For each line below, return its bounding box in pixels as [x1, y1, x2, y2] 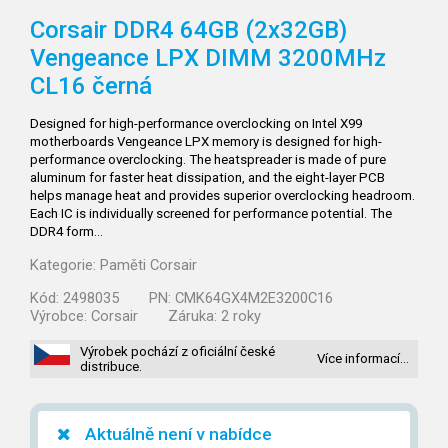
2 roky [221, 307, 261, 325]
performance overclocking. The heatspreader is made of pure [30, 152, 386, 167]
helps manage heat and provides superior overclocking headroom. [30, 188, 415, 203]
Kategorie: [30, 256, 100, 274]
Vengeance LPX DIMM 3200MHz [30, 44, 386, 72]
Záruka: [168, 307, 221, 325]
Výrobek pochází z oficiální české [80, 344, 275, 359]
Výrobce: [30, 307, 91, 325]
